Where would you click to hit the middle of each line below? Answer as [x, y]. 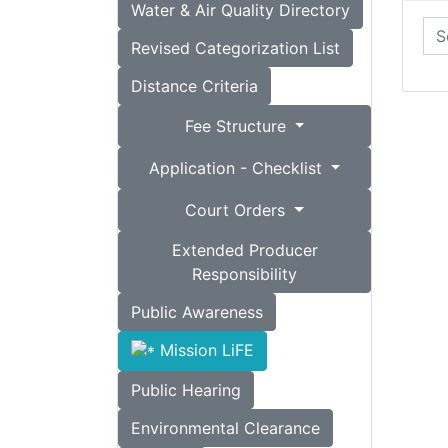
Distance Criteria [194, 86]
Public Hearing [186, 389]
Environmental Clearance [225, 427]
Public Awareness [197, 312]
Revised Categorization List [235, 48]
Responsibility [244, 274]
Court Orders [238, 210]
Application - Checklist [237, 168]
